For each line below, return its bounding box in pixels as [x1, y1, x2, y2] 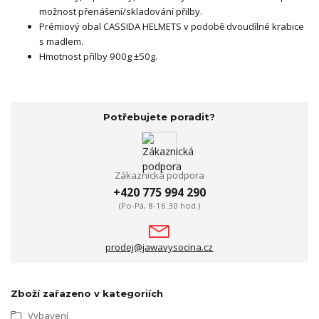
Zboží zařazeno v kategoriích [11, 287, 163, 299]
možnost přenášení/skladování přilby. [39, 5, 202, 18]
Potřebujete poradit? [103, 110, 216, 122]
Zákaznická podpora [114, 169, 204, 182]
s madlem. [39, 35, 83, 48]
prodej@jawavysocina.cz [105, 240, 214, 253]
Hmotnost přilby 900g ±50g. [39, 50, 157, 63]
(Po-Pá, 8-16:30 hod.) [118, 199, 200, 211]
